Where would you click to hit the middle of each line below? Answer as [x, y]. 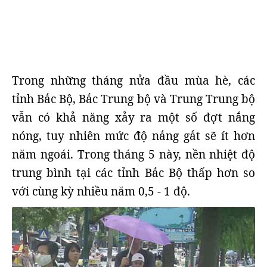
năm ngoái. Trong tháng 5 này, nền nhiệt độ [133, 154]
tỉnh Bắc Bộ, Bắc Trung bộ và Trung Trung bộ [133, 99]
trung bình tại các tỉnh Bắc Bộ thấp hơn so [133, 173]
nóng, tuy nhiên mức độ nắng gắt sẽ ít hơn [133, 136]
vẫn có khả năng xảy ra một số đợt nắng [133, 117]
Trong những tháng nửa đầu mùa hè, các [133, 80]
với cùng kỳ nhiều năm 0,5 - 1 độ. [101, 191]
